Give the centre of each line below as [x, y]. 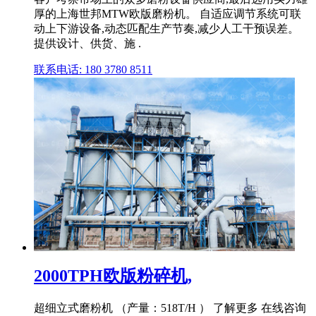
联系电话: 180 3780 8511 [93, 69]
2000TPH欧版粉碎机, [113, 276]
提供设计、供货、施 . [87, 43]
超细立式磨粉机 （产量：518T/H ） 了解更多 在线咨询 [170, 308]
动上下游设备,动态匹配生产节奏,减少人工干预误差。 [166, 28]
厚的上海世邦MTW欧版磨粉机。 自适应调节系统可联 [168, 13]
